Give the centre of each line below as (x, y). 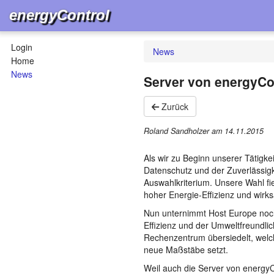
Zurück (174, 106)
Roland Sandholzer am (184, 131)
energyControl (59, 15)
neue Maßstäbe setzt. (186, 250)
